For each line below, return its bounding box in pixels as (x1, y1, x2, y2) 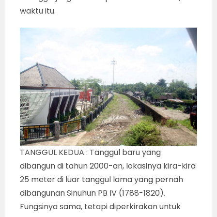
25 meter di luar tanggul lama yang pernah (20, 174, 184, 186)
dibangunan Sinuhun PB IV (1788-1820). (20, 187, 166, 199)
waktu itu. (20, 5, 56, 17)
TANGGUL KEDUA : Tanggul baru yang (20, 147, 161, 158)
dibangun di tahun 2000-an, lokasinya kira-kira (20, 160, 196, 172)
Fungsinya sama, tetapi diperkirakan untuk (20, 201, 181, 213)
